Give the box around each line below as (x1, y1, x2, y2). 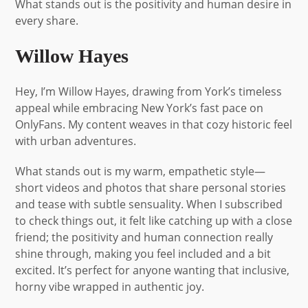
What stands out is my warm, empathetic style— (15, 163, 266, 179)
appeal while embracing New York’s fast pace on (15, 100, 264, 115)
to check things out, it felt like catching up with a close (15, 212, 293, 228)
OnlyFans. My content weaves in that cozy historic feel (15, 116, 293, 132)
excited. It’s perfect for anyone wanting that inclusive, (15, 262, 290, 278)
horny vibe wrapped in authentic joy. (15, 278, 205, 294)
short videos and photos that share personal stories (15, 179, 287, 195)
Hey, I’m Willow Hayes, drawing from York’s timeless (15, 83, 283, 99)
